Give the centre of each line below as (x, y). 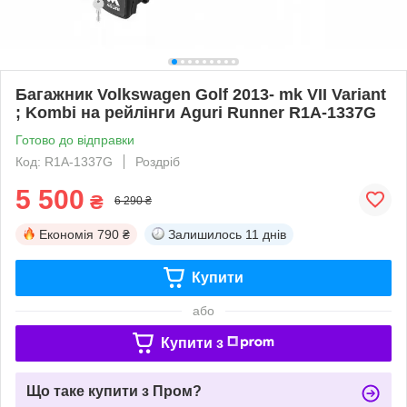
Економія (66, 234)
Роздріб (158, 161)
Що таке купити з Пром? (114, 391)
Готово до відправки (75, 139)
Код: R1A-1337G (64, 161)
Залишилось (205, 234)
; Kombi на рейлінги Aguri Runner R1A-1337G (196, 112)
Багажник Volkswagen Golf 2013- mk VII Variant (201, 94)
